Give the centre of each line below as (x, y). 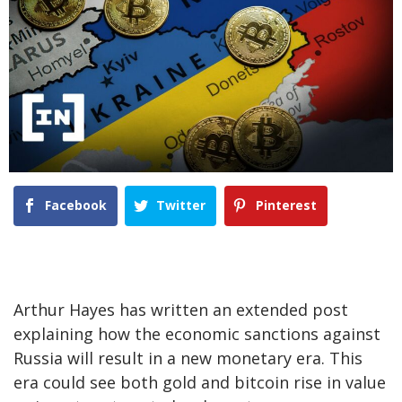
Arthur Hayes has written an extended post (181, 309)
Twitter (181, 205)
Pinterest (286, 205)
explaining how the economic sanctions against (197, 333)
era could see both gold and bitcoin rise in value (200, 382)
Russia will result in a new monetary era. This (188, 358)
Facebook (76, 205)
